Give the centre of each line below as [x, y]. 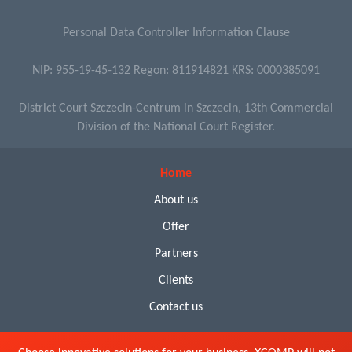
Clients [176, 281]
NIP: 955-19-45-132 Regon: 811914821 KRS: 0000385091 [176, 71]
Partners [176, 254]
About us [176, 201]
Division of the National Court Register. [176, 128]
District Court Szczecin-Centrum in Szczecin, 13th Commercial [176, 109]
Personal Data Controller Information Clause [176, 33]
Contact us [176, 308]
